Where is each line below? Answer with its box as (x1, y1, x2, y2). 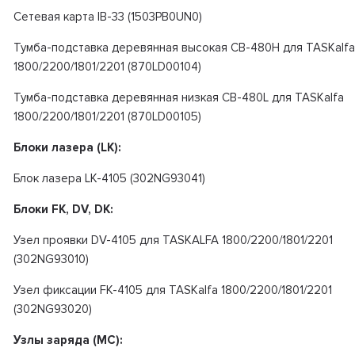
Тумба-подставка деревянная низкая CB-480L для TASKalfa (13, 90, 344, 105)
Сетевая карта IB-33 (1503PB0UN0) (13, 9, 202, 24)
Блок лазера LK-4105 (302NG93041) (13, 170, 205, 185)
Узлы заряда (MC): (13, 332, 123, 347)
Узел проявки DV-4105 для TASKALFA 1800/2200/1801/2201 (13, 232, 333, 247)
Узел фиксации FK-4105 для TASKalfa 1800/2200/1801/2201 (13, 282, 332, 297)
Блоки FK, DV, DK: (13, 201, 113, 216)
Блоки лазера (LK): (13, 139, 121, 155)
